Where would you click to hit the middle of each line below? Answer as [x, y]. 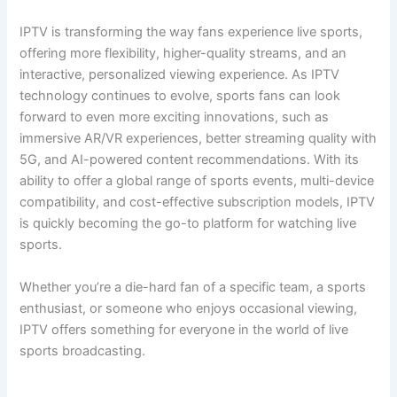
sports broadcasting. [83, 350]
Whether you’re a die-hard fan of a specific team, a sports [193, 287]
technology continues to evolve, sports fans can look [180, 96]
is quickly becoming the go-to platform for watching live [188, 224]
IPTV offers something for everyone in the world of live [184, 329]
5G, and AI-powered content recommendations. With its [190, 160]
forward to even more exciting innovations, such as [175, 117]
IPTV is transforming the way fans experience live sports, [191, 32]
